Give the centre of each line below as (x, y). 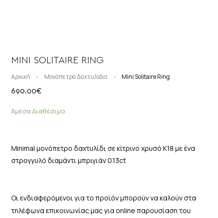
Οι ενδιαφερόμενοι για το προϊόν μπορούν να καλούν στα (103, 198)
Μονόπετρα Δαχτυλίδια (76, 76)
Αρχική (20, 76)
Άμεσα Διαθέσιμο (38, 111)
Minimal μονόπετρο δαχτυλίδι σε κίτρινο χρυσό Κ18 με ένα (103, 148)
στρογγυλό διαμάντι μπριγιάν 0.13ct (68, 160)
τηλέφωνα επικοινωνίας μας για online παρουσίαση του (101, 210)
